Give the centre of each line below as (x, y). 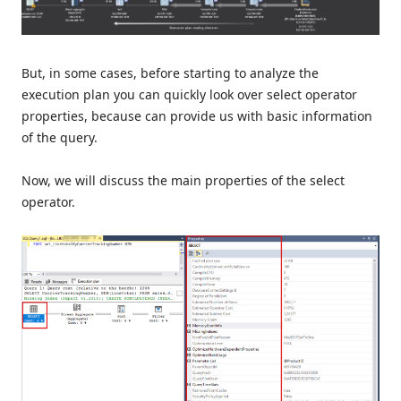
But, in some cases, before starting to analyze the (170, 73)
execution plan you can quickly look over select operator (189, 94)
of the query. (60, 137)
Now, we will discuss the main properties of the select (183, 180)
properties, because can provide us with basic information (197, 115)
